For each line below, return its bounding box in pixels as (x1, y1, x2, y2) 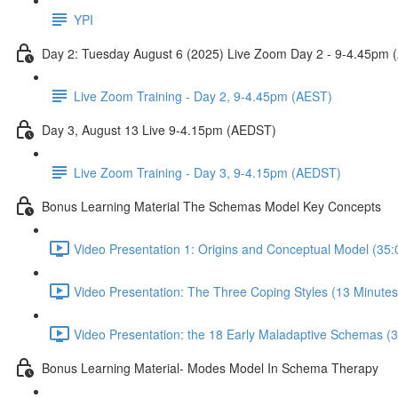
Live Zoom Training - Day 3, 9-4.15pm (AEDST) (74, 163, 341, 181)
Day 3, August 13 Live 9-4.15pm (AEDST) (42, 120, 276, 139)
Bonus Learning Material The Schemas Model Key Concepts (42, 196, 381, 215)
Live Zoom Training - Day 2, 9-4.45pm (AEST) (74, 86, 332, 105)
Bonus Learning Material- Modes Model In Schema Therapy (42, 358, 378, 377)
